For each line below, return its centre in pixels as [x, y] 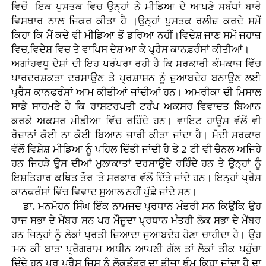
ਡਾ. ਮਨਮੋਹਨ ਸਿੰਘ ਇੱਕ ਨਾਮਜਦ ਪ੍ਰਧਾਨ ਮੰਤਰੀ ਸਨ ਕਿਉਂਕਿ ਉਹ [136, 207]
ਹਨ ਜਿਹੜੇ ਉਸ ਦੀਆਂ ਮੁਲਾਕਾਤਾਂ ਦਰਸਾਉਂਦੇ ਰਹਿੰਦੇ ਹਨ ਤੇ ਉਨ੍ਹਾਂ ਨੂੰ [136, 164]
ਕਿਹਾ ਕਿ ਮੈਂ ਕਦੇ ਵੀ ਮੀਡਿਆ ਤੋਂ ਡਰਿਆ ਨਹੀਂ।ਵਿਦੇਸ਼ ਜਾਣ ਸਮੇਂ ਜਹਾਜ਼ [136, 36]
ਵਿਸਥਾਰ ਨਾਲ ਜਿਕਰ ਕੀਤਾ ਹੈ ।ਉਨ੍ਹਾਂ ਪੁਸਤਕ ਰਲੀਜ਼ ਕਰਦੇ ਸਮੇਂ [136, 21]
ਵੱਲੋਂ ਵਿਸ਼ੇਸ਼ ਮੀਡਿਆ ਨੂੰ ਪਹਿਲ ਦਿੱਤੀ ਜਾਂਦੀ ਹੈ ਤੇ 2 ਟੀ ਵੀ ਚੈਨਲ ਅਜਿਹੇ [136, 150]
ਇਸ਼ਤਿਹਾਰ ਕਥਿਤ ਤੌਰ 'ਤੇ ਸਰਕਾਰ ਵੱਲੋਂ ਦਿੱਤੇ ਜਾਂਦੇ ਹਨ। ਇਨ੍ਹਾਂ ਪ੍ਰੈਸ [136, 178]
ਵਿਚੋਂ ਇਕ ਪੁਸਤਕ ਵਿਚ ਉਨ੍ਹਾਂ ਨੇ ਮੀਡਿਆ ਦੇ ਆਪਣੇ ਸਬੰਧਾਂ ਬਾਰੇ [136, 7]
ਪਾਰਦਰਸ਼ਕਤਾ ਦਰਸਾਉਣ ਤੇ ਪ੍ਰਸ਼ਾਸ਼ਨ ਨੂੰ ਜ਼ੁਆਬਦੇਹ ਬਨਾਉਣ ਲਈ [136, 78]
